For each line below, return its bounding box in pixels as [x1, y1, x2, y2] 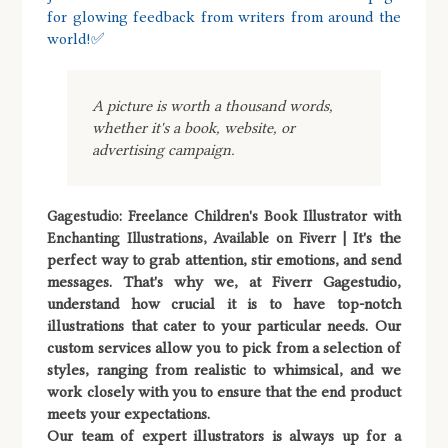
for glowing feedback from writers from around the [47, 8, 401, 27]
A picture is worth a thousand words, [92, 97, 334, 116]
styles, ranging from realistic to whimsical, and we [47, 361, 401, 380]
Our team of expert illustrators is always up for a [47, 427, 401, 446]
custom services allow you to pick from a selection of [47, 339, 401, 358]
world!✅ [47, 30, 106, 49]
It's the [352, 229, 401, 248]
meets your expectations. [47, 405, 211, 424]
